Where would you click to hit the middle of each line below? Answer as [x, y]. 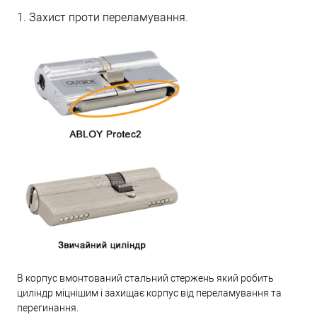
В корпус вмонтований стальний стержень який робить [145, 278]
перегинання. [48, 307]
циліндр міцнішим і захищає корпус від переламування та [149, 293]
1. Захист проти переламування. [103, 17]
